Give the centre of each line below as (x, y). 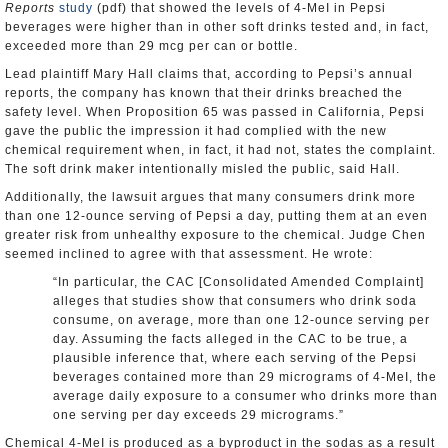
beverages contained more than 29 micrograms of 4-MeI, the (245, 377)
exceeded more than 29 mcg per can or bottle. (151, 46)
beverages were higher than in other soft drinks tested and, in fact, (217, 27)
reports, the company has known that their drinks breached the (204, 93)
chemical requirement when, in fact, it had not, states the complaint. (220, 150)
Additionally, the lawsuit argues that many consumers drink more (210, 197)
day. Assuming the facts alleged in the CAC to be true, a (230, 339)
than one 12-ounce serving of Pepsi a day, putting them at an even (216, 216)
